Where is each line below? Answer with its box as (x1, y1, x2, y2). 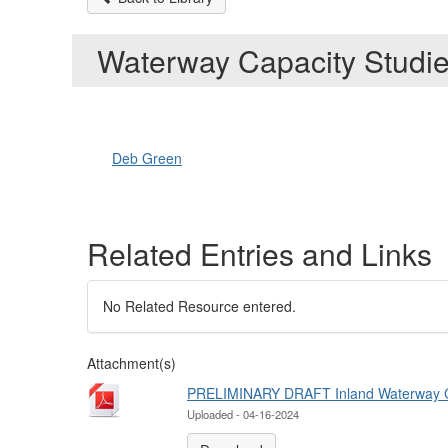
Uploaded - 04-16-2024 (187, 406, 299, 423)
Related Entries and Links (87, 232, 432, 276)
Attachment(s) (87, 353, 176, 374)
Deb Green (111, 148, 182, 169)
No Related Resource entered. (103, 296, 296, 317)
